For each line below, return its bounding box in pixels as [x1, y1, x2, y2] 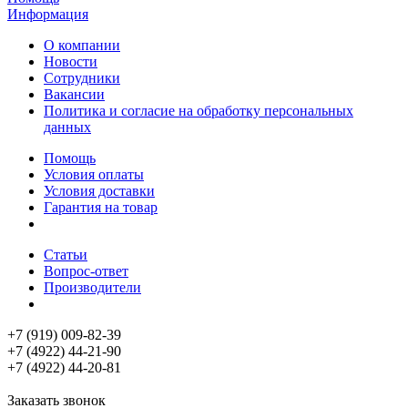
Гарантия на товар [44, 199, 158, 216]
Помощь [44, 150, 96, 167]
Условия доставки [44, 183, 155, 199]
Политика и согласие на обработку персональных [44, 103, 353, 119]
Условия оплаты [44, 167, 144, 183]
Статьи [44, 247, 87, 263]
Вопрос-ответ [44, 263, 128, 280]
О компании [44, 37, 120, 54]
